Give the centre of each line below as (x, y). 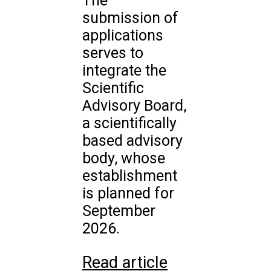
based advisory (132, 141)
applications (123, 36)
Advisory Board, (134, 106)
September (119, 211)
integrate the (124, 71)
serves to (113, 53)
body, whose (124, 158)
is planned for (128, 194)
